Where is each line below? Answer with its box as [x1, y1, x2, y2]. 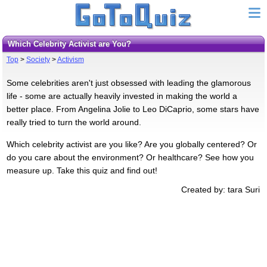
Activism [57, 55, 84, 64]
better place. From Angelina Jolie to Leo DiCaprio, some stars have [6, 104, 259, 114]
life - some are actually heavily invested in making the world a [6, 91, 237, 101]
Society [26, 55, 50, 64]
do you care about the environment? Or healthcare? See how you [6, 152, 254, 162]
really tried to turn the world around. [6, 117, 141, 127]
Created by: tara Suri [181, 184, 260, 194]
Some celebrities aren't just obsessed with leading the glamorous [6, 77, 251, 88]
